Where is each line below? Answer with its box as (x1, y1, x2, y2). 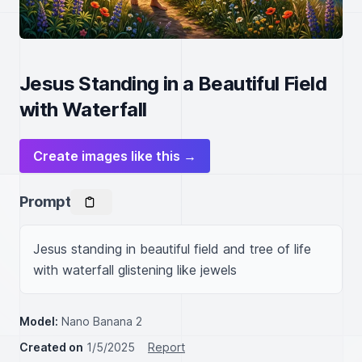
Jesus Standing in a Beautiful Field (19, 72, 326, 95)
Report (148, 340, 185, 354)
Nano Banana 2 (61, 314, 142, 328)
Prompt (19, 193, 71, 210)
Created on (19, 340, 83, 354)
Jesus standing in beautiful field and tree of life (33, 241, 311, 257)
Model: (19, 314, 58, 328)
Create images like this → (33, 148, 196, 164)
